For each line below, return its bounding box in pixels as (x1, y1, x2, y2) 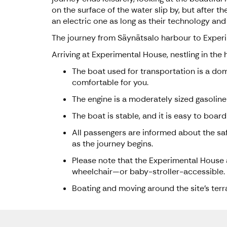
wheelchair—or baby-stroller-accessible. (72, 166, 225, 177)
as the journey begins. (72, 138, 153, 149)
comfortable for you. (72, 77, 148, 88)
